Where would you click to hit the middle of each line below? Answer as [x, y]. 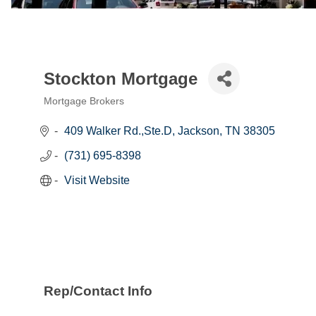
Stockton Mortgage [121, 78]
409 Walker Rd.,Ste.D [118, 131]
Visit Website [97, 181]
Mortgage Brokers [84, 102]
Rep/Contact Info [98, 291]
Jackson [199, 131]
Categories [78, 114]
